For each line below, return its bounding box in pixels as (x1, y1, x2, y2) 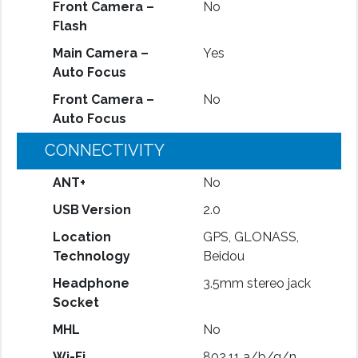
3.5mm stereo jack (202, 275, 311, 291)
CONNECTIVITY (44, 140, 165, 160)
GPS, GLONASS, (202, 229, 299, 245)
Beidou (202, 248, 245, 264)
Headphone (52, 275, 129, 291)
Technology (52, 248, 130, 264)
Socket (52, 294, 99, 310)
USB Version (52, 201, 131, 217)
